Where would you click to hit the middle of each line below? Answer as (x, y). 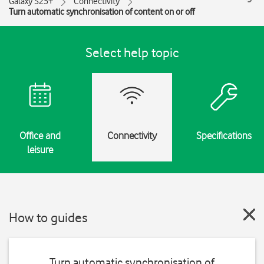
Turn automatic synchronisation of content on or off (102, 12)
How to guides (48, 217)
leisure (40, 150)
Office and (40, 136)
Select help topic (132, 52)
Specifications (224, 136)
